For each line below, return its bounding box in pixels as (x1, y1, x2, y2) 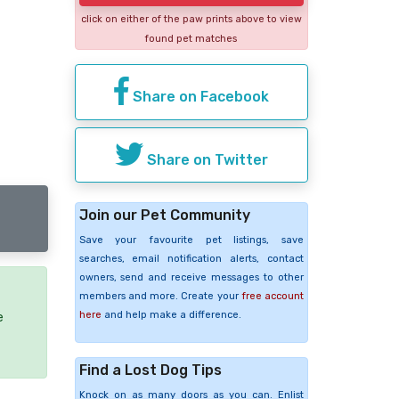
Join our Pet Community (78, 207, 250, 224)
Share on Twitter (142, 151, 268, 168)
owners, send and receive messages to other (78, 272, 304, 284)
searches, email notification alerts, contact (78, 253, 304, 265)
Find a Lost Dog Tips (78, 362, 222, 379)
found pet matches (145, 33, 238, 45)
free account (240, 290, 304, 303)
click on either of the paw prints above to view (80, 13, 302, 26)
